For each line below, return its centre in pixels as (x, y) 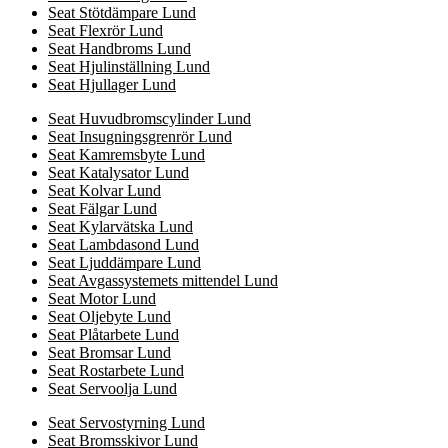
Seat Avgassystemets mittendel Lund (163, 281)
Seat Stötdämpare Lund (122, 13)
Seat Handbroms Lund (119, 49)
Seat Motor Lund (102, 299)
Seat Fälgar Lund (102, 209)
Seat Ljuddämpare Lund (124, 263)
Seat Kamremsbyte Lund (126, 155)
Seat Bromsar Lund (109, 353)
